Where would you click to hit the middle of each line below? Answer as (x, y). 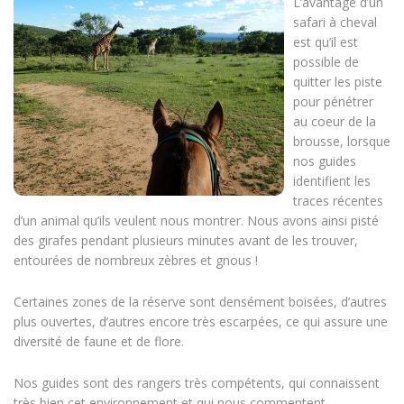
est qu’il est (326, 42)
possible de (326, 62)
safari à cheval (335, 23)
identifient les (332, 181)
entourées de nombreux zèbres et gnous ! (136, 261)
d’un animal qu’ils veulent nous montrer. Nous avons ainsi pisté (196, 221)
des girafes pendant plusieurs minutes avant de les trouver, (186, 241)
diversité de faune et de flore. (99, 342)
